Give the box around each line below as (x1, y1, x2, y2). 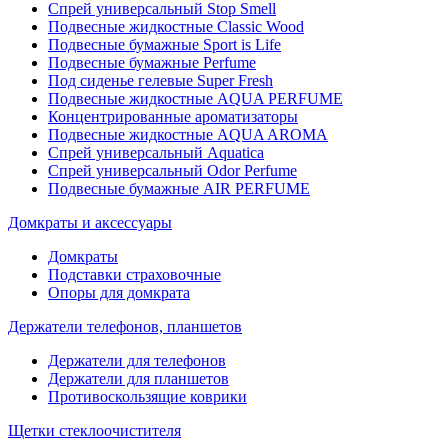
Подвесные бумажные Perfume (48, 54, 256, 71)
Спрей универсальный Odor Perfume (48, 162, 297, 179)
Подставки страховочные (48, 266, 221, 283)
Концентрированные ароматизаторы (48, 108, 298, 125)
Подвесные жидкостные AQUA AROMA (48, 126, 328, 143)
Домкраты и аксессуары (8, 214, 172, 231)
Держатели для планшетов (48, 370, 229, 387)
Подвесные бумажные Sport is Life (48, 36, 281, 53)
